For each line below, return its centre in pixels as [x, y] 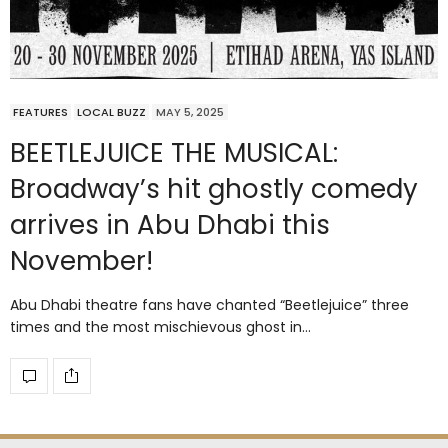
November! [81, 260]
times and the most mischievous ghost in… [160, 326]
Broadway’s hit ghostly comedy [214, 188]
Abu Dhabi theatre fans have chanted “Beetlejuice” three [209, 304]
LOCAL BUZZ [111, 111]
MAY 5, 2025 [190, 111]
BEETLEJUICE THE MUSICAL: [174, 152]
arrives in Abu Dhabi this [170, 224]
